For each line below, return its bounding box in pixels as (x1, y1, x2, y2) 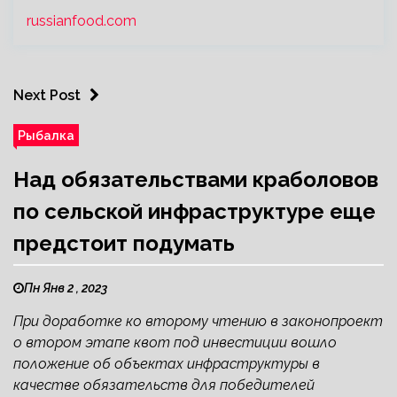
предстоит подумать (13, 230, 235, 256)
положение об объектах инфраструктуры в (13, 354, 320, 372)
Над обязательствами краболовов (13, 166, 378, 192)
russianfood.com (27, 12, 136, 29)
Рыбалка (18, 127, 74, 143)
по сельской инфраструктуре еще (13, 198, 376, 224)
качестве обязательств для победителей (13, 376, 315, 393)
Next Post (13, 86, 81, 104)
